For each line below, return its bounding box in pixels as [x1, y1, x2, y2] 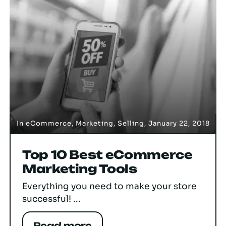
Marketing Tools [22, 161, 137, 176]
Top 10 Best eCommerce [22, 147, 193, 162]
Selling [117, 119, 144, 128]
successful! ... [22, 193, 81, 204]
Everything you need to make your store [22, 180, 197, 192]
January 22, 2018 [148, 119, 210, 128]
